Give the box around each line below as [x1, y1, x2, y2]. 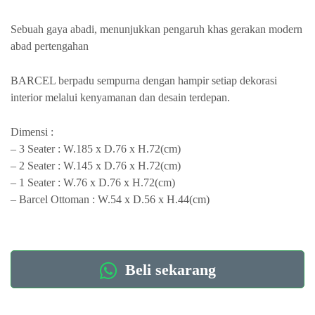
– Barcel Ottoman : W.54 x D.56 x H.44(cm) [11, 193, 210, 205]
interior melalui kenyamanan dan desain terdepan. [11, 91, 230, 103]
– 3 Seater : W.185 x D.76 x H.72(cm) [11, 143, 181, 155]
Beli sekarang [121, 261, 216, 279]
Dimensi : [11, 126, 53, 138]
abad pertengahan [11, 40, 89, 52]
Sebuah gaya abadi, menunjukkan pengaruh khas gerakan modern [11, 23, 302, 35]
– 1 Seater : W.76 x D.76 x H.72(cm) [11, 176, 175, 188]
